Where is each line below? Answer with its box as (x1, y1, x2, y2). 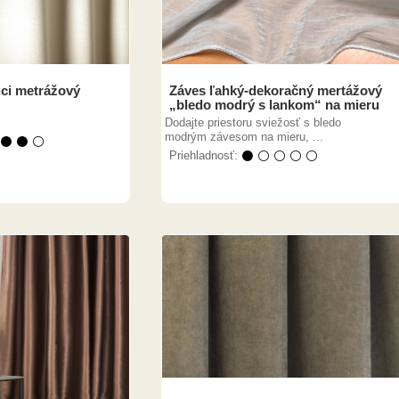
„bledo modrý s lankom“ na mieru (169, 97, 379, 112)
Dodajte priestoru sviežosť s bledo (165, 116, 341, 129)
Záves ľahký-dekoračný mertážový (169, 83, 382, 98)
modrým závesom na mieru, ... (165, 130, 323, 143)
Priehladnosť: (169, 149, 241, 162)
